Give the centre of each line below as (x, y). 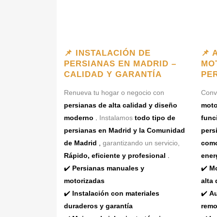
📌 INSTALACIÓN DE (107, 53)
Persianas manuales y (108, 168)
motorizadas (84, 180)
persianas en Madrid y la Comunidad (124, 130)
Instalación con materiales (116, 193)
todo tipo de (155, 117)
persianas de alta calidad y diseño (121, 105)
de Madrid (80, 143)
